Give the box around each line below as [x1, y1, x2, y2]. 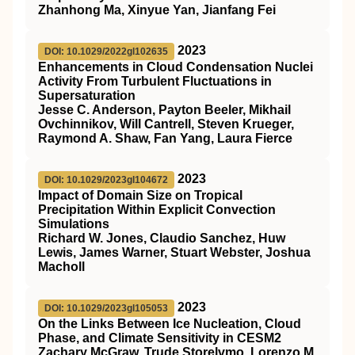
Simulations [38, 217, 109, 231]
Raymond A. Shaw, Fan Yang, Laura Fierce [38, 132, 292, 145]
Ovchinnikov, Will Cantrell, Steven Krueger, [38, 117, 294, 131]
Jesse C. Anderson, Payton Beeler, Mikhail [38, 103, 291, 116]
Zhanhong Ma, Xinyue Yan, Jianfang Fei [38, 3, 276, 17]
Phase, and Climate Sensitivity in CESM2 [38, 331, 281, 345]
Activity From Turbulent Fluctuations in [38, 74, 272, 88]
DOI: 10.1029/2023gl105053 [44, 303, 168, 314]
